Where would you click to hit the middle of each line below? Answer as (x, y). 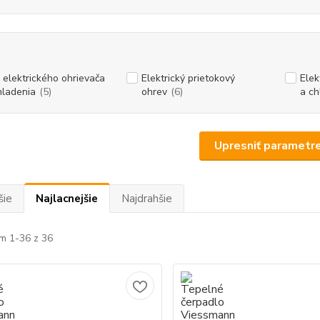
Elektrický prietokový (188, 78)
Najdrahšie (146, 199)
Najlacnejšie (66, 199)
